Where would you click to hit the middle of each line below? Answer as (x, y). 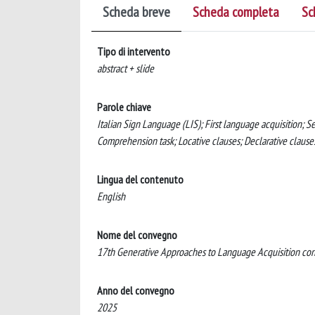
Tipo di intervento (134, 51)
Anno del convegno (136, 290)
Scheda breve (136, 12)
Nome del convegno (137, 235)
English (111, 196)
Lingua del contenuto (140, 179)
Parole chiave (124, 107)
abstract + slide (126, 68)
